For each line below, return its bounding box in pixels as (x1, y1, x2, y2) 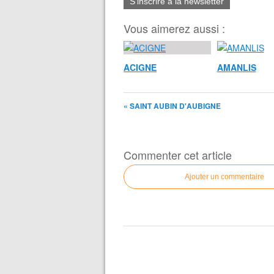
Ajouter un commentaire (185, 172, 264, 181)
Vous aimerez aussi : (124, 20, 225, 36)
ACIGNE (124, 61, 157, 73)
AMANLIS (217, 61, 256, 73)
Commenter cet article (124, 147, 232, 163)
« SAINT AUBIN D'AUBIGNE (124, 100, 221, 111)
